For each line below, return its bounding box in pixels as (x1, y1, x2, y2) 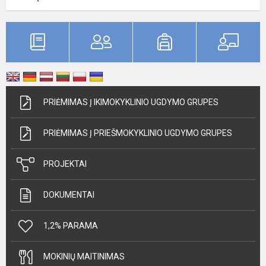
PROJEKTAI (43, 159, 87, 169)
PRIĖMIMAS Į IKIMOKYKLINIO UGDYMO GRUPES (43, 97, 218, 107)
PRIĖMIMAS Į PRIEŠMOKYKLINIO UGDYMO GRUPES (43, 128, 232, 138)
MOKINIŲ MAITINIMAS (43, 252, 125, 261)
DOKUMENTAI (43, 190, 94, 199)
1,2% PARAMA (43, 221, 98, 230)
